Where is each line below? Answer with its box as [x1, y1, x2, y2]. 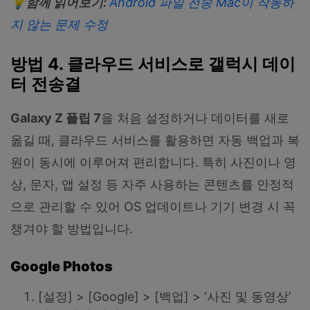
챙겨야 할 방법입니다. [10, 221, 133, 237]
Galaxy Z [10, 111, 66, 126]
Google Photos [10, 257, 113, 275]
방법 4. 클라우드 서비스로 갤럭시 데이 [10, 53, 295, 74]
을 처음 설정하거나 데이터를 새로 [101, 111, 289, 126]
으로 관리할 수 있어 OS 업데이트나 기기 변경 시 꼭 [10, 199, 295, 215]
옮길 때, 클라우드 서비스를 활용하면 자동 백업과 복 [10, 133, 300, 148]
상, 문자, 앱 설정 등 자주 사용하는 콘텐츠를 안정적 [10, 177, 294, 192]
